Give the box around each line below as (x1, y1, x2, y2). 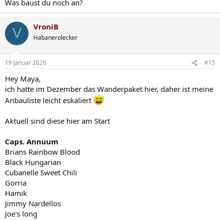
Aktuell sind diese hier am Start (5, 116, 110, 126)
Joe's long (5, 209, 37, 219)
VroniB (33, 21, 58, 31)
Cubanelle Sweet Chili (5, 167, 77, 178)
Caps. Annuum (5, 137, 58, 147)
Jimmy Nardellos (5, 198, 61, 209)
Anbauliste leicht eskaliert (5, 95, 93, 106)
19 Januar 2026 (5, 58, 46, 67)
